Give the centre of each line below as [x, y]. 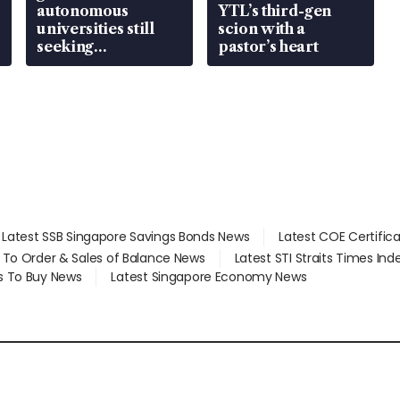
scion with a [262, 29]
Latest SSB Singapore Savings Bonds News [126, 237]
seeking [66, 47]
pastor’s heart [268, 47]
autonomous [83, 11]
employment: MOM [108, 65]
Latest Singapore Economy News [209, 277]
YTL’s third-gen [275, 11]
